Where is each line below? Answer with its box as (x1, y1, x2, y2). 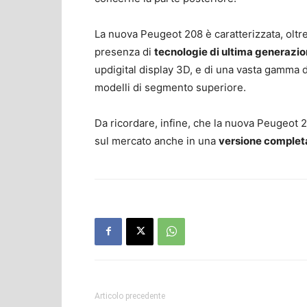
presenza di (95, 45, 154, 58)
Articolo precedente (95, 291, 165, 301)
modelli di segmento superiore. (95, 80, 246, 94)
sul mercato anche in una (95, 134, 219, 147)
